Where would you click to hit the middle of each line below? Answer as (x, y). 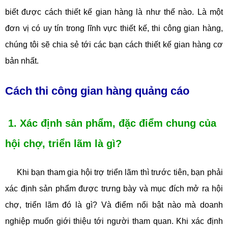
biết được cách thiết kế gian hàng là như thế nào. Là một (114, 12)
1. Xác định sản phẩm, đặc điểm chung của (111, 123)
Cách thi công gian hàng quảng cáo (97, 91)
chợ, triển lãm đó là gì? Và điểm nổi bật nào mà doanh (114, 205)
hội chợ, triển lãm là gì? (63, 144)
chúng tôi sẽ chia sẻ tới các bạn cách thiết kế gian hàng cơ (114, 45)
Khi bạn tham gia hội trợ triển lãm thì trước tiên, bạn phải (120, 172)
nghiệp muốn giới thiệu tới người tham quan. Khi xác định (114, 221)
